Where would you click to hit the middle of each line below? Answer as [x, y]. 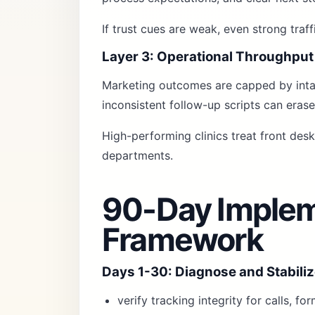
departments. [137, 155]
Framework [182, 240]
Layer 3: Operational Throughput [208, 57]
